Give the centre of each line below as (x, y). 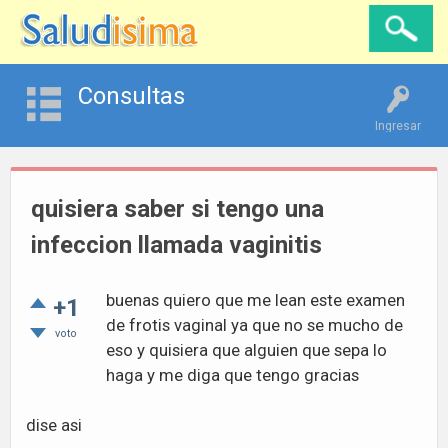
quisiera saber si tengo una (177, 209)
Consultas (131, 96)
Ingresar (398, 126)
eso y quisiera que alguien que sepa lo (246, 350)
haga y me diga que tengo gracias (232, 375)
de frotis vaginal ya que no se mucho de (254, 325)
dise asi (54, 425)
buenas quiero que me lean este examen (255, 300)
